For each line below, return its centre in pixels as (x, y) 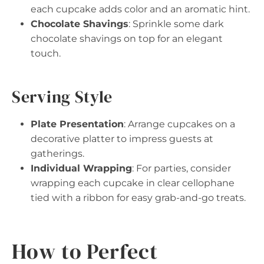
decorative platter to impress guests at (122, 139)
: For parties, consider (181, 168)
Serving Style (62, 97)
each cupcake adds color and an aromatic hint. (140, 9)
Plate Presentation (77, 124)
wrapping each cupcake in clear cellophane (133, 183)
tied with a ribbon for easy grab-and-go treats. (138, 198)
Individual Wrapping (81, 168)
